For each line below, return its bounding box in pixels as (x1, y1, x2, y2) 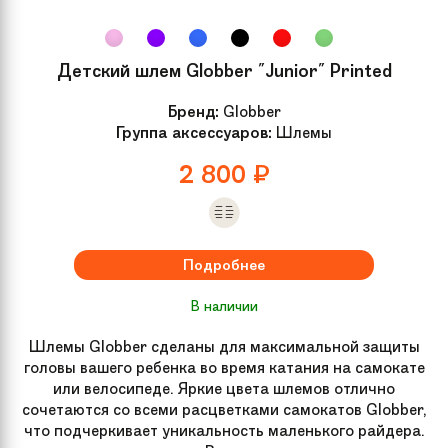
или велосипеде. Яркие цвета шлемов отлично (53, 377, 395, 399)
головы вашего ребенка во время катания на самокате (23, 356, 425, 378)
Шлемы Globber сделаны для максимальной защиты (28, 335, 420, 357)
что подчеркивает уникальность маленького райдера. (23, 419, 425, 441)
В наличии (190, 296, 258, 315)
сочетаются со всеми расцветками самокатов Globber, (22, 398, 426, 420)
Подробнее (183, 254, 265, 275)
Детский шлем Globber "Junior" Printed (56, 58, 392, 83)
